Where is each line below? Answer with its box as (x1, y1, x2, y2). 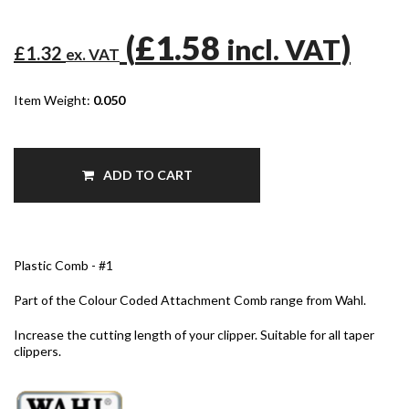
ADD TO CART (100, 166, 193, 183)
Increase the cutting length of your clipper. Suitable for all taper (14, 326, 374, 342)
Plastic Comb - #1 (14, 257, 113, 273)
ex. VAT (66, 44, 120, 64)
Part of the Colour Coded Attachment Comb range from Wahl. (14, 291, 366, 308)
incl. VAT (226, 32, 341, 67)
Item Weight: (14, 91, 93, 108)
